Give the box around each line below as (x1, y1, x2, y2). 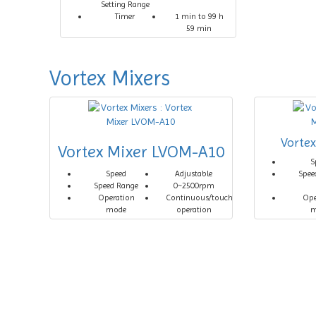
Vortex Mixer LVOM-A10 (57, 142, 224, 162)
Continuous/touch (165, 193, 233, 202)
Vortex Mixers (49, 66, 170, 90)
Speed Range (94, 181, 139, 190)
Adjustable (175, 169, 213, 178)
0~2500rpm (173, 181, 214, 190)
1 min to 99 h (174, 11, 224, 21)
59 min (186, 23, 212, 33)
